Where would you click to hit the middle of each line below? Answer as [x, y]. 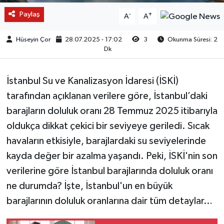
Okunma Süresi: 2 [191, 39]
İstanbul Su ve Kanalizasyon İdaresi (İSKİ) [92, 81]
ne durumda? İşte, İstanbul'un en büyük [89, 186]
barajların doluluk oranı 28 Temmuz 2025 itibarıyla [112, 111]
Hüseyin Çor [33, 39]
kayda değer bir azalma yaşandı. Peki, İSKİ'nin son [112, 156]
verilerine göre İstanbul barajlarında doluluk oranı [109, 171]
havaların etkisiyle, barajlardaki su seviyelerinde [106, 141]
